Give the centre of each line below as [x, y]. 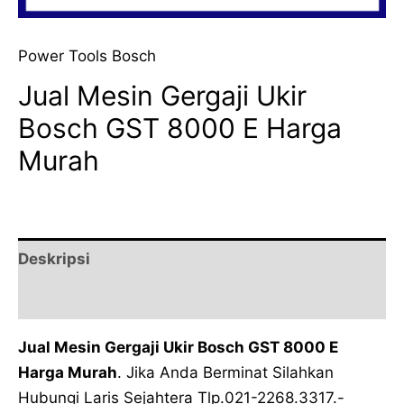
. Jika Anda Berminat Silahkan [225, 372]
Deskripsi [54, 258]
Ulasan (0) [58, 299]
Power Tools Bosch [87, 56]
